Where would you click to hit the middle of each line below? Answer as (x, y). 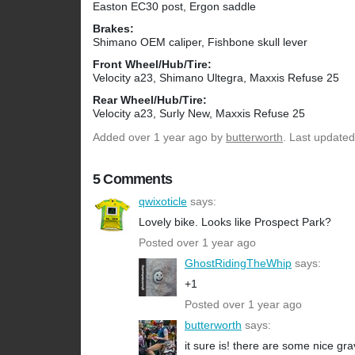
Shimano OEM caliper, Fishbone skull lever (200, 42)
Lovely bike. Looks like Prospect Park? (235, 222)
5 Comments (132, 179)
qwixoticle (163, 202)
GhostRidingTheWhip (238, 263)
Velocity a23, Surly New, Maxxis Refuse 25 (199, 114)
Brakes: (113, 29)
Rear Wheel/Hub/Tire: (150, 100)
